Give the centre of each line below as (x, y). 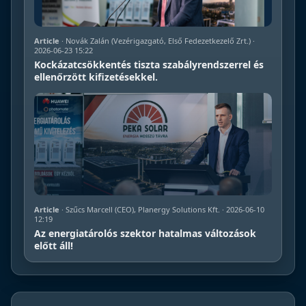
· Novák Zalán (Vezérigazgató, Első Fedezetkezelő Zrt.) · (157, 41)
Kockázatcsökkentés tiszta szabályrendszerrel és (149, 65)
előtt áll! (54, 246)
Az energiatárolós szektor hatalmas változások (145, 234)
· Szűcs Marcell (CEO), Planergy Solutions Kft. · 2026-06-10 (162, 210)
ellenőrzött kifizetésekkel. (96, 77)
